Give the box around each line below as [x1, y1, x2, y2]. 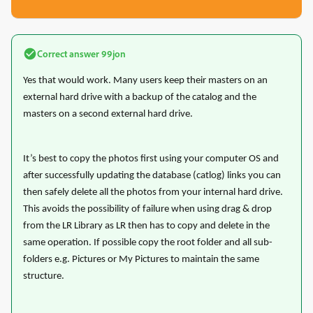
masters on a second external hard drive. [23, 109, 193, 119]
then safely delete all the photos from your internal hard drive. [23, 187, 283, 198]
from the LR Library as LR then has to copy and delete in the [23, 221, 270, 231]
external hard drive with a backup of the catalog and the [23, 92, 256, 103]
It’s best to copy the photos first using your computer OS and [23, 154, 279, 164]
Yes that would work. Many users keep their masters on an [23, 75, 268, 86]
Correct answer [37, 48, 99, 59]
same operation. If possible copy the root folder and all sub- [23, 238, 272, 248]
